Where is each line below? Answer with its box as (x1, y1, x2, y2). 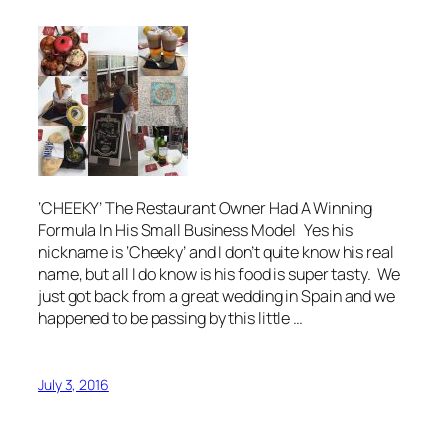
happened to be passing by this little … (38, 307, 304, 330)
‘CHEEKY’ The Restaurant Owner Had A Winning (38, 197, 372, 220)
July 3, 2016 (38, 375, 109, 395)
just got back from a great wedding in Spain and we (38, 285, 395, 308)
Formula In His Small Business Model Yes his (38, 219, 353, 242)
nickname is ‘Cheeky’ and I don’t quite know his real (38, 241, 394, 264)
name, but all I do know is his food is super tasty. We (38, 263, 400, 286)
